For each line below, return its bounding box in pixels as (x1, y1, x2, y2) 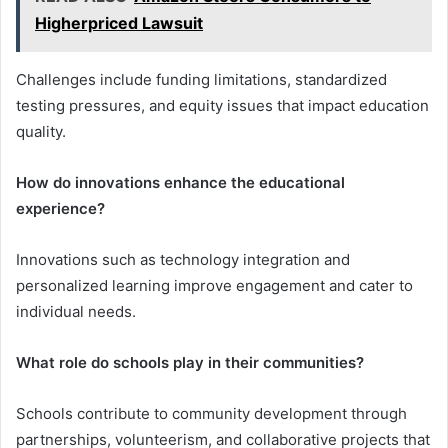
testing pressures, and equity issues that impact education (16, 95, 429, 115)
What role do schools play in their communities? (16, 352, 364, 372)
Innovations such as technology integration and (16, 249, 350, 269)
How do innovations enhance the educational (16, 172, 345, 192)
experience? (16, 198, 105, 218)
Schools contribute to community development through (16, 403, 407, 423)
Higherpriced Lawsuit (35, 12, 203, 33)
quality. (16, 121, 66, 141)
